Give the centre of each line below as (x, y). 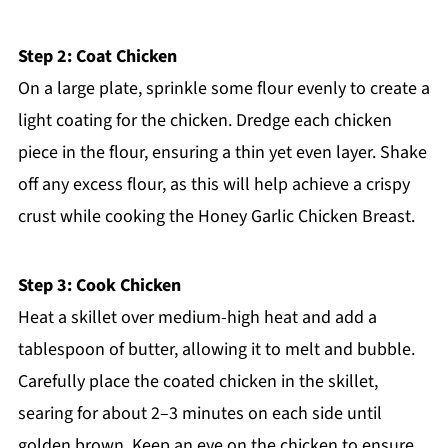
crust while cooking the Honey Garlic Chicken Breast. (216, 217)
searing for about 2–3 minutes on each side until (199, 414)
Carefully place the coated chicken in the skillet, (197, 382)
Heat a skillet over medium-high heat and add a (197, 318)
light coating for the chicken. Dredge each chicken (204, 121)
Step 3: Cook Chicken (99, 286)
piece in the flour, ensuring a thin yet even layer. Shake (222, 153)
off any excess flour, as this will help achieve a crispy (213, 185)
